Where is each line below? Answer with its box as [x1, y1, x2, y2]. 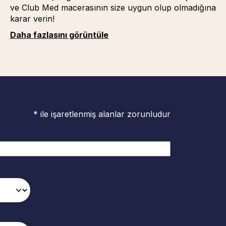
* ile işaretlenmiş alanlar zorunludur [33, 109, 171, 119]
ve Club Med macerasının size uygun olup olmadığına [10, 3, 216, 13]
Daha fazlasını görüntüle [10, 30, 108, 40]
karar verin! [10, 14, 54, 24]
